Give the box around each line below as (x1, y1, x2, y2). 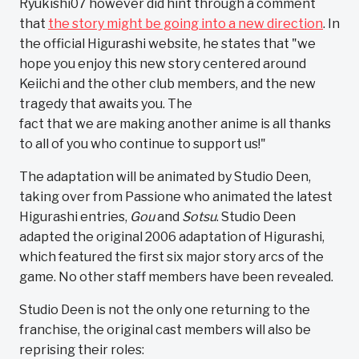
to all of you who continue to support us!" (19, 136, 266, 151)
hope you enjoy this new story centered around (19, 56, 306, 71)
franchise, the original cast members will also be (19, 322, 311, 337)
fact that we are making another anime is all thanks (19, 116, 331, 131)
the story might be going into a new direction (48, 16, 323, 31)
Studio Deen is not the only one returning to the (19, 302, 310, 317)
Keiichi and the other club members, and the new (19, 76, 316, 91)
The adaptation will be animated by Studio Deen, (19, 169, 311, 184)
